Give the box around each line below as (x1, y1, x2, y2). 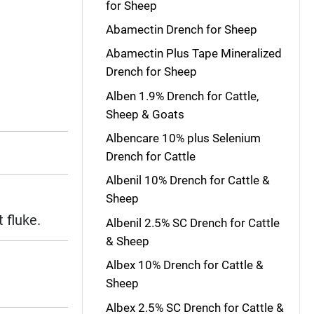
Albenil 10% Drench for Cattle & (105, 173, 270, 188)
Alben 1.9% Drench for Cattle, (105, 88, 259, 103)
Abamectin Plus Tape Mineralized (105, 46, 282, 61)
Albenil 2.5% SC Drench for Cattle (105, 215, 280, 230)
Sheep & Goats (105, 107, 184, 121)
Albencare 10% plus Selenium (105, 131, 261, 145)
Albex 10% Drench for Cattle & (105, 258, 264, 273)
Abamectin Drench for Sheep (105, 22, 257, 36)
